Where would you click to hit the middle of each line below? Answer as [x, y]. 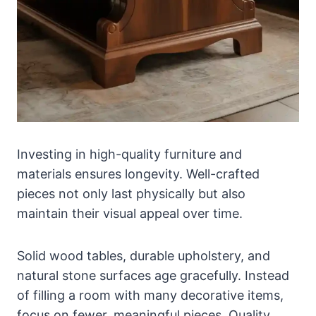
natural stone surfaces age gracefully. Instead [153, 275]
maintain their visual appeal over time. [130, 213]
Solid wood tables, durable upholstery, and [144, 255]
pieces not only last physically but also [131, 193]
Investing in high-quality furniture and [129, 154]
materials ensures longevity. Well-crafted [138, 174]
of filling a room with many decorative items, [150, 295]
